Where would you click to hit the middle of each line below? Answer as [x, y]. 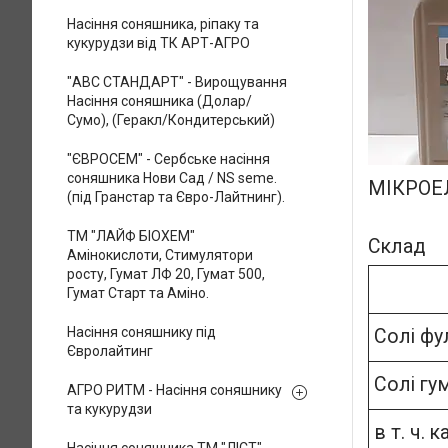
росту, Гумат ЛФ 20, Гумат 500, [166, 274]
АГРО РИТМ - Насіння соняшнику [174, 390]
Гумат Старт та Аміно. [138, 293]
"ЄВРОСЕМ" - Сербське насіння [168, 159]
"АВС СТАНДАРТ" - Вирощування [177, 82]
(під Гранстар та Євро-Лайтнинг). [176, 197]
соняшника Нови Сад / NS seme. [172, 178]
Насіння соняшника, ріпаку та [163, 24]
